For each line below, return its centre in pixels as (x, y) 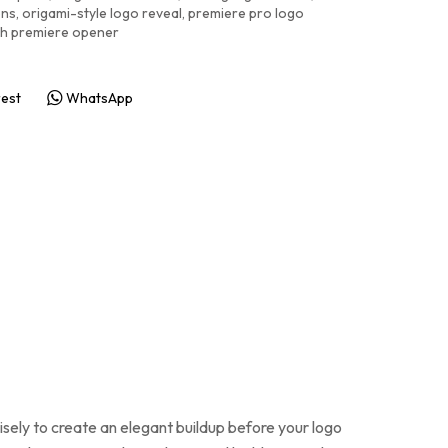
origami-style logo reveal (102, 13)
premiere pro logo (246, 13)
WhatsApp (99, 97)
